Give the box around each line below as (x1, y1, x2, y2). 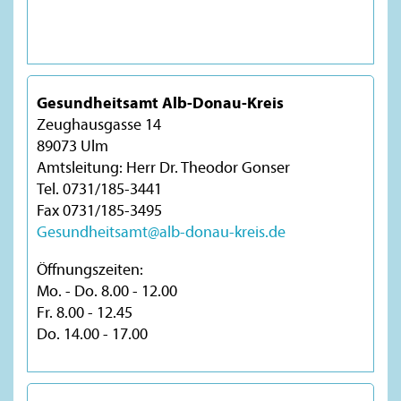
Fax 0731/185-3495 (37, 199, 162, 220)
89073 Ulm (37, 134, 108, 156)
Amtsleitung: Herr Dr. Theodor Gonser (37, 156, 290, 177)
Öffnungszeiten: (37, 258, 143, 279)
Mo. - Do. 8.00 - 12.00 (37, 279, 177, 301)
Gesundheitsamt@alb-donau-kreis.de (37, 220, 286, 242)
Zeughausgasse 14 (37, 113, 161, 134)
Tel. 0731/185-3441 (37, 177, 162, 199)
